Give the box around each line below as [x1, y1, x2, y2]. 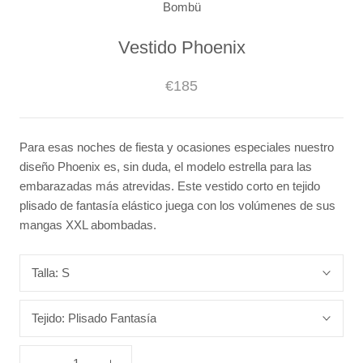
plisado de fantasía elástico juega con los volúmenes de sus [19, 198, 335, 212]
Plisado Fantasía [68, 310, 156, 325]
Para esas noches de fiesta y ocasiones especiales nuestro [19, 139, 334, 154]
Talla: [32, 265, 62, 280]
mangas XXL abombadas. [19, 217, 156, 232]
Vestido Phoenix [117, 36, 246, 58]
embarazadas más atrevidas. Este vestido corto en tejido [19, 178, 320, 193]
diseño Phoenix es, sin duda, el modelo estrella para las [19, 159, 312, 173]
